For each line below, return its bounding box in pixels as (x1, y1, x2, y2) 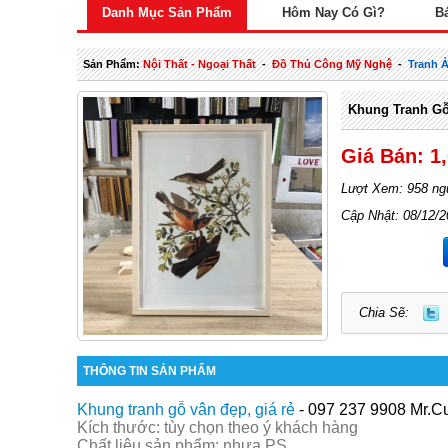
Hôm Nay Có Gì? (282, 4, 385, 20)
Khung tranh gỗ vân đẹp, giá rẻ (77, 401, 295, 419)
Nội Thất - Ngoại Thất (143, 57, 257, 70)
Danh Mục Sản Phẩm (102, 4, 232, 20)
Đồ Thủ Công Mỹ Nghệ (272, 57, 393, 70)
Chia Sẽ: (359, 304, 410, 320)
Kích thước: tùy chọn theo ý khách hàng (77, 419, 358, 437)
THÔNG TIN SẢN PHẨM (83, 364, 217, 379)
